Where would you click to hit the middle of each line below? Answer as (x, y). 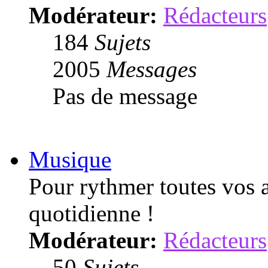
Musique (70, 159)
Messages (152, 69)
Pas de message (125, 96)
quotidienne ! (92, 213)
